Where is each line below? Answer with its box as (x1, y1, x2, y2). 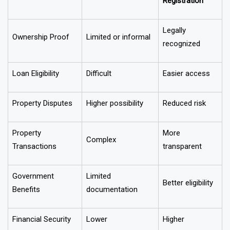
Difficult (86, 82, 111, 92)
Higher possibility (86, 112, 143, 122)
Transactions (12, 155, 56, 165)
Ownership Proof (12, 46, 69, 55)
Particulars (12, 3, 48, 12)
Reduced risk (163, 112, 206, 122)
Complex (86, 148, 116, 158)
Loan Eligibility (12, 82, 59, 92)
